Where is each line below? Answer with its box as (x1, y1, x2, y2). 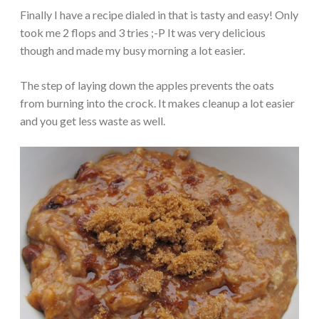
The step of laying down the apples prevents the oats (20, 78, 274, 93)
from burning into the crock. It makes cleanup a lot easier (20, 96, 295, 110)
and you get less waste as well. (20, 114, 165, 128)
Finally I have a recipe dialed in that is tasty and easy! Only (20, 8, 298, 22)
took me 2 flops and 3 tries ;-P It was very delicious (20, 26, 266, 40)
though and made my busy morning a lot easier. (20, 43, 245, 58)
